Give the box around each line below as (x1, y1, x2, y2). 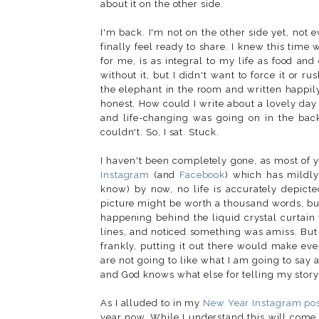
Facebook (179, 169, 226, 180)
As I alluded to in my (100, 297, 204, 308)
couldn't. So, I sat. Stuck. (100, 126, 219, 137)
